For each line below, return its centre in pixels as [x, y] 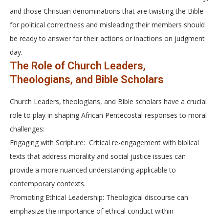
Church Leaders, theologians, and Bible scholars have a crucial [108, 101]
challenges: [27, 129]
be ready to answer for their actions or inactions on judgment [107, 38]
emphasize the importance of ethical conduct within [92, 211]
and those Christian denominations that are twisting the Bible [107, 11]
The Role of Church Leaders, [78, 66]
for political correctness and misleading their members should [107, 25]
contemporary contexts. [48, 184]
